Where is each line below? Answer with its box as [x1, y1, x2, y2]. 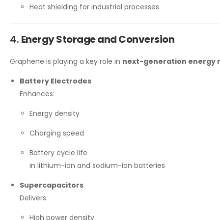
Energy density [29, 109, 80, 119]
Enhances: [20, 89, 55, 99]
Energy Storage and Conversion [21, 32, 174, 47]
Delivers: [20, 193, 48, 203]
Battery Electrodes [20, 76, 91, 86]
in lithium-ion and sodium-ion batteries [29, 161, 165, 171]
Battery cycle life [29, 148, 87, 158]
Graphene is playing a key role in [10, 56, 122, 67]
